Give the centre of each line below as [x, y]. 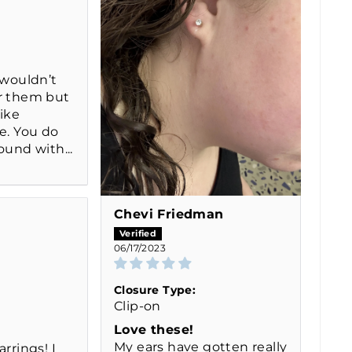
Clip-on [137, 306]
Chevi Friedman [169, 214]
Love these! [154, 329]
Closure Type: [155, 290]
